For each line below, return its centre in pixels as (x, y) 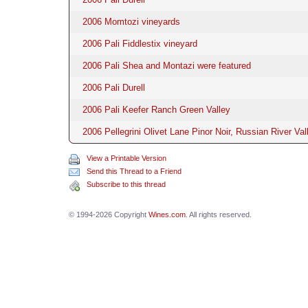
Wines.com (167, 214)
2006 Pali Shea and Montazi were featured (166, 65)
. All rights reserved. (218, 214)
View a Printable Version (126, 158)
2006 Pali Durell (113, 87)
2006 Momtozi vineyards (131, 21)
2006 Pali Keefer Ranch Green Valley (156, 109)
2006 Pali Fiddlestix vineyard (140, 43)
